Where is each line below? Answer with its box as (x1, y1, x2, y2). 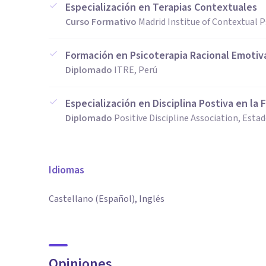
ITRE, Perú (114, 64, 157, 77)
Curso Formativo (65, 15, 137, 28)
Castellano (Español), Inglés (49, 192, 164, 205)
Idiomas (49, 163, 84, 178)
